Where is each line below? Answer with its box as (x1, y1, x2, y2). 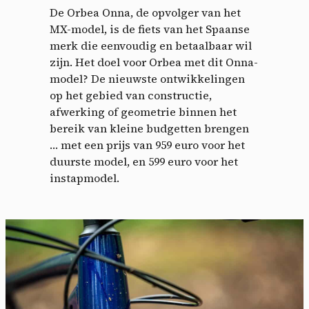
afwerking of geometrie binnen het (50, 103, 237, 119)
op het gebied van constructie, (50, 87, 212, 103)
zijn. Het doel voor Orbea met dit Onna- (50, 54, 258, 70)
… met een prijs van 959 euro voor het (50, 137, 245, 152)
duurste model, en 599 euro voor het (50, 153, 238, 169)
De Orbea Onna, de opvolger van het (50, 4, 241, 20)
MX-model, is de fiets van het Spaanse (50, 21, 250, 37)
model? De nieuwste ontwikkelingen (50, 70, 245, 86)
